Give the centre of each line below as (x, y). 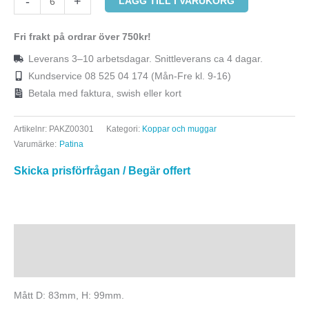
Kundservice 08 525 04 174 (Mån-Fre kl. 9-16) (129, 76)
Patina (71, 144)
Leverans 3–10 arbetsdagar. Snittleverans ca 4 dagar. (145, 59)
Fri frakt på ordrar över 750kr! (82, 37)
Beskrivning (42, 238)
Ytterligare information (67, 264)
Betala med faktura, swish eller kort (104, 93)
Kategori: (124, 129)
